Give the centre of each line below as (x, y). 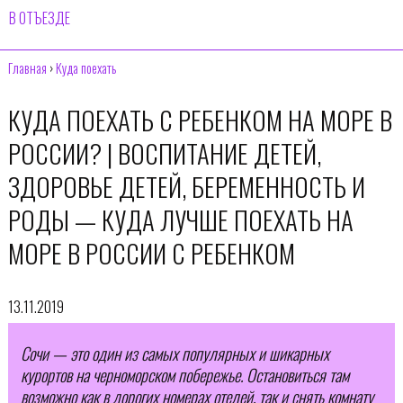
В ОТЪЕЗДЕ (40, 18)
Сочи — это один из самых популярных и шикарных (175, 354)
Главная (27, 67)
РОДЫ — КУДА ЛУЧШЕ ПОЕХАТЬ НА (180, 219)
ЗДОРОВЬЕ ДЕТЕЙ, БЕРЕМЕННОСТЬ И (186, 186)
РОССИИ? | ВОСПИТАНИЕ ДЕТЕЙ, (164, 152)
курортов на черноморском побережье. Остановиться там (184, 375)
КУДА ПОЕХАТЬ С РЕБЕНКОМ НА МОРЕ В (200, 119)
